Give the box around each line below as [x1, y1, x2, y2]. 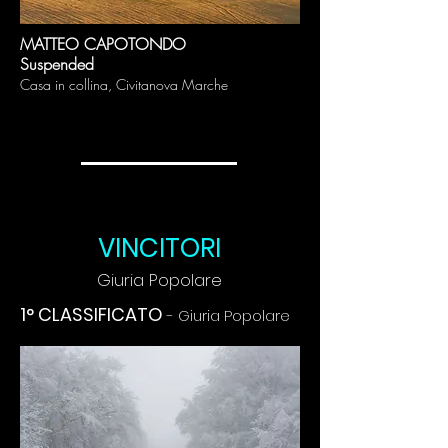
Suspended [20, 53, 94, 75]
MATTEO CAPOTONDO [20, 33, 186, 55]
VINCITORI [97, 230, 221, 266]
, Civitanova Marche [108, 75, 228, 94]
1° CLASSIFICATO [20, 302, 167, 327]
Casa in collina [20, 75, 108, 94]
